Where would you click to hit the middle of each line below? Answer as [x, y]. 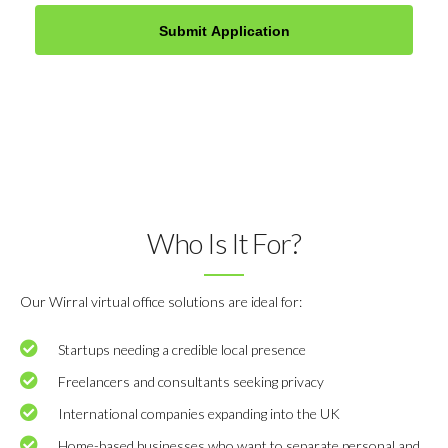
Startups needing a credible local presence [182, 349]
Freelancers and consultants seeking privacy [191, 381]
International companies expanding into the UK [199, 413]
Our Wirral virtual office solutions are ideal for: [161, 301]
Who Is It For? [224, 242]
